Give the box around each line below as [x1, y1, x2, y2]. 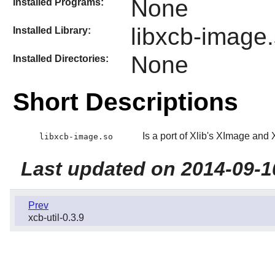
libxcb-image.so [39, 131, 113, 141]
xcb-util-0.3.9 [28, 212, 84, 223]
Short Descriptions [12, 87, 238, 116]
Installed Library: [12, 25, 91, 36]
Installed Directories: [12, 53, 109, 64]
